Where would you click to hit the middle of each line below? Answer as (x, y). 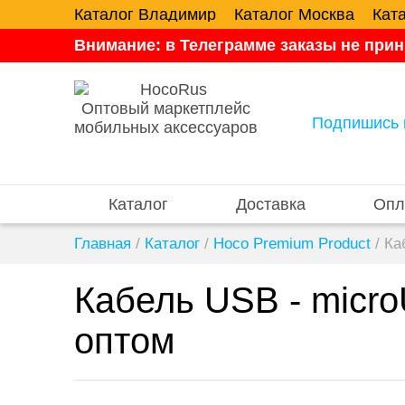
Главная (103, 244)
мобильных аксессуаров (166, 127)
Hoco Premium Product (292, 244)
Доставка (270, 204)
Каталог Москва (294, 14)
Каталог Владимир (145, 14)
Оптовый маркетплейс (166, 108)
